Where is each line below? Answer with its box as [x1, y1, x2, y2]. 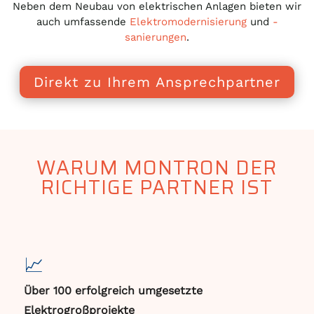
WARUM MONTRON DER [36, 152, 278, 183]
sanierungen [125, 31, 186, 43]
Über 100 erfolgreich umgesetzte [23, 284, 203, 297]
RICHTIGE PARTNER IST [41, 172, 273, 203]
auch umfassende [36, 15, 130, 28]
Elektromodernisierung [129, 15, 247, 28]
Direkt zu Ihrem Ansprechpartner [34, 74, 280, 90]
